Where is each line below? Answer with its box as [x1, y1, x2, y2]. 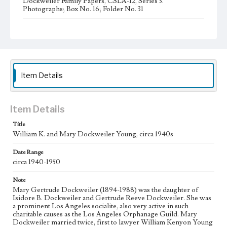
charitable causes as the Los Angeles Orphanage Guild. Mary [13, 210, 197, 219]
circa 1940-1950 [13, 158, 60, 167]
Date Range [13, 148, 43, 156]
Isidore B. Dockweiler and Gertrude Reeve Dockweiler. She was [13, 194, 211, 203]
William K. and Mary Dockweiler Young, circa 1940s [13, 130, 173, 139]
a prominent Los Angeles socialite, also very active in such [13, 202, 188, 211]
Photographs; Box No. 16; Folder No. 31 [23, 5, 143, 14]
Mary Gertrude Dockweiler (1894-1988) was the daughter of [13, 185, 199, 195]
